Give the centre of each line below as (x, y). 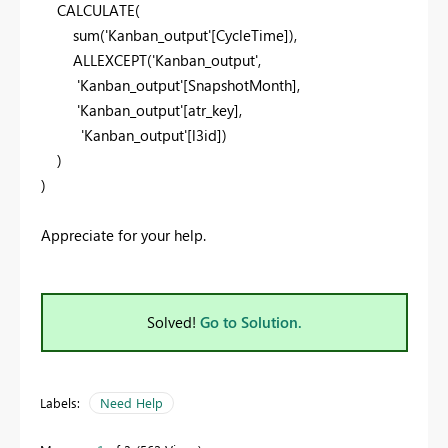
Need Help (131, 403)
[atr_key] (211, 110)
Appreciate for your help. (123, 235)
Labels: (60, 403)
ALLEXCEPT (110, 60)
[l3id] (204, 135)
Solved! (173, 322)
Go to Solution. (251, 322)
